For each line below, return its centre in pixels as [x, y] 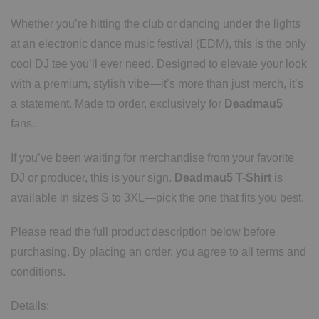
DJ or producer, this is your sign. [93, 177]
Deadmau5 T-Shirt [223, 177]
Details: [30, 305]
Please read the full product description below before [143, 231]
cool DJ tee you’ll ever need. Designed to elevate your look [159, 63]
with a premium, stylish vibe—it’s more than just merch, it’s [157, 83]
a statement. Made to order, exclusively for [117, 103]
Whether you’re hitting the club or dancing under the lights [156, 23]
